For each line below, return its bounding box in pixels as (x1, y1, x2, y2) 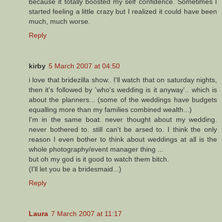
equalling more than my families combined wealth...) (29, 105, 192, 113)
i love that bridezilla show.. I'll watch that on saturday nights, (29, 75, 217, 84)
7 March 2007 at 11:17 (51, 209, 122, 218)
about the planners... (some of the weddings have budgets (29, 95, 217, 104)
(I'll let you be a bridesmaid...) (29, 165, 121, 173)
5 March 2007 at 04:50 (49, 61, 120, 70)
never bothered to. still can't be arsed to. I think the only (29, 125, 217, 133)
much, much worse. (29, 17, 90, 25)
